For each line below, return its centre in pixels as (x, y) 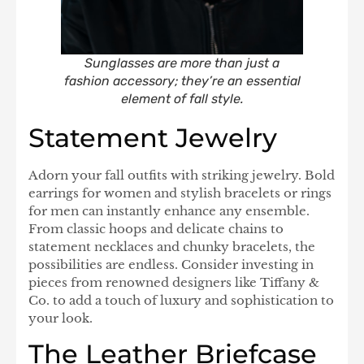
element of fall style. (182, 98)
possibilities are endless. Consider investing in (171, 264)
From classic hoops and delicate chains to (156, 228)
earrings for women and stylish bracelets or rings (180, 193)
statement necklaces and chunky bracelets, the (172, 246)
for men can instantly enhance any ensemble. (169, 210)
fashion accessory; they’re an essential (182, 80)
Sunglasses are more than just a (182, 63)
